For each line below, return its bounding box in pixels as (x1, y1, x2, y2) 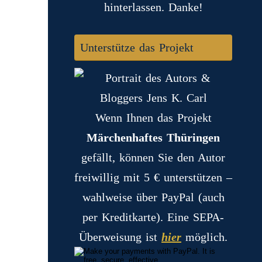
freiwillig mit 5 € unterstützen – (74, 171, 232, 184)
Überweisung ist (79, 230, 161, 243)
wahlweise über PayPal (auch (82, 191, 225, 204)
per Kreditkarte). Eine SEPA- (82, 211, 224, 223)
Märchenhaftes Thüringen (87, 131, 220, 144)
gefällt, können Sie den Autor (81, 151, 225, 164)
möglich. (181, 230, 227, 243)
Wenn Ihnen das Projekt (95, 111, 212, 124)
